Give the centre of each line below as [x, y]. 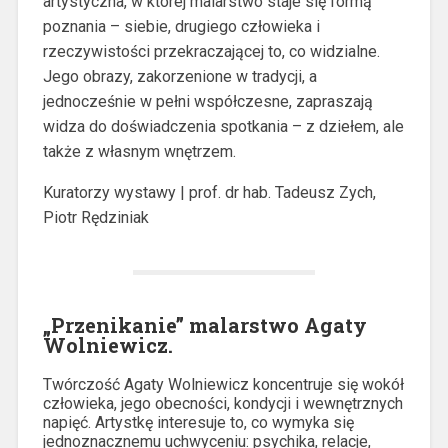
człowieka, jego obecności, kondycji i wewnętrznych [222, 403]
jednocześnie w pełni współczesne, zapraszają [207, 101]
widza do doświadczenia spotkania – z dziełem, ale [223, 126]
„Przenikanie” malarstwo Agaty [204, 324]
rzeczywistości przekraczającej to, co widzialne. [211, 51]
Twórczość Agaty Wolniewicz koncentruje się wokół [223, 384]
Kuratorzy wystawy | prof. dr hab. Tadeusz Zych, [209, 192]
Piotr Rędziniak [95, 217]
